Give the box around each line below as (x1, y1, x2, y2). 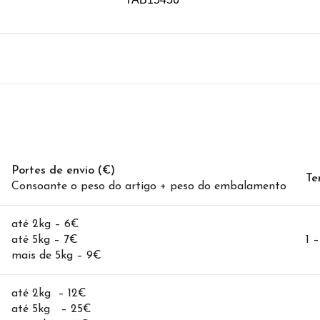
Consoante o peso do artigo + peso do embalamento (11, 181, 286, 193)
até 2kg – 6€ (11, 219, 79, 231)
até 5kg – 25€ (11, 304, 91, 316)
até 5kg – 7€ (11, 234, 78, 246)
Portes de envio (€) (11, 165, 115, 177)
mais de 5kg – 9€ (11, 250, 101, 262)
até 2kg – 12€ (11, 288, 86, 300)
